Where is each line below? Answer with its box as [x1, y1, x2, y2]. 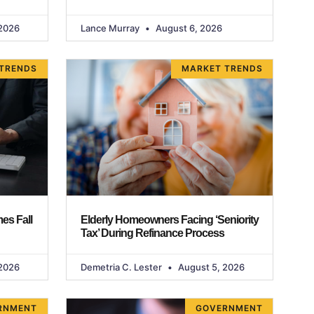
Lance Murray [80, 22, 142, 34]
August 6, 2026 [153, 22, 222, 34]
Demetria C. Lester [80, 261, 164, 273]
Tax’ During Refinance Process [80, 227, 224, 240]
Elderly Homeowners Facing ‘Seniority [80, 214, 259, 226]
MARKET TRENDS [181, 63, 263, 74]
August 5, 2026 [175, 261, 245, 273]
